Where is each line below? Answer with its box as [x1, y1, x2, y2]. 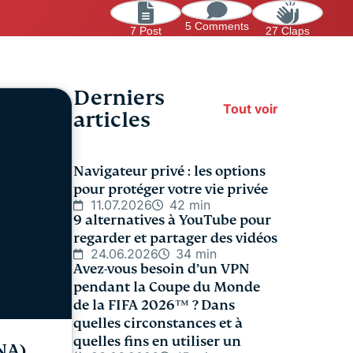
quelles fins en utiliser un [73, 333, 241, 350]
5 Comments [184, 20, 249, 32]
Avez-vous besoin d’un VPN [73, 261, 250, 277]
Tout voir [223, 101, 278, 117]
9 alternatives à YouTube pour [73, 212, 271, 229]
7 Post [130, 24, 162, 37]
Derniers [73, 84, 165, 111]
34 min [176, 246, 217, 262]
